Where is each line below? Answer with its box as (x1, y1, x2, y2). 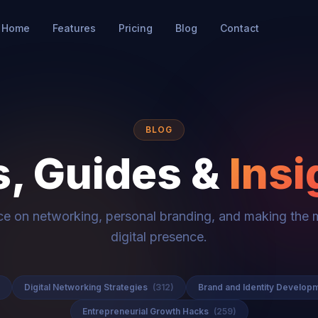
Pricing (119, 22, 153, 34)
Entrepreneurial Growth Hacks (82, 306, 211, 317)
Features (53, 22, 97, 34)
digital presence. (111, 229, 207, 244)
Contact (220, 22, 260, 34)
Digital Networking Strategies (24, 282, 150, 292)
